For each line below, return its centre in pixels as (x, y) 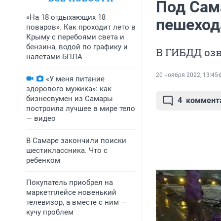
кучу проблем (50, 212)
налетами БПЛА (54, 57)
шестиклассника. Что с (67, 150)
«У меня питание (75, 79)
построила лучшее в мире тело (81, 109)
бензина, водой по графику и (77, 47)
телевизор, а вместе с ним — (76, 202)
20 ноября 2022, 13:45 (187, 75)
